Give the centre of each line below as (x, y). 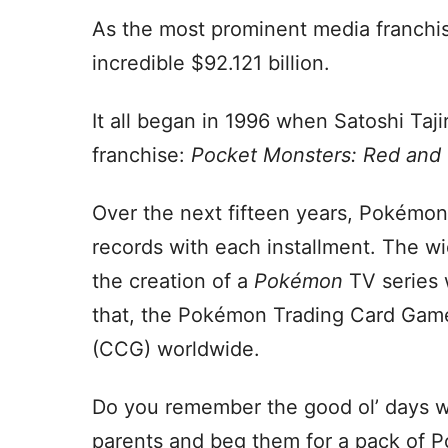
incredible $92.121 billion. (211, 63)
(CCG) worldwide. (176, 349)
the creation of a (173, 281)
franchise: (141, 155)
